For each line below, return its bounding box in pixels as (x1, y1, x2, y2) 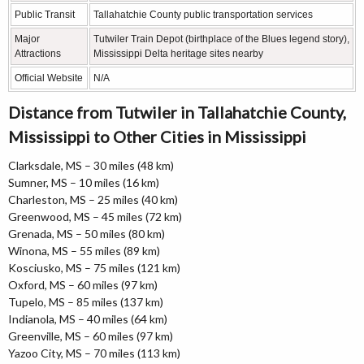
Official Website (15, 71, 83, 84)
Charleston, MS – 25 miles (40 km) (8, 192, 178, 206)
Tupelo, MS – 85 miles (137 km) (8, 294, 163, 309)
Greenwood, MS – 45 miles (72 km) (8, 209, 182, 223)
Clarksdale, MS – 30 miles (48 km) (8, 158, 174, 172)
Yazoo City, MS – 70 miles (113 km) (8, 345, 180, 360)
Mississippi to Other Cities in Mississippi (8, 126, 306, 146)
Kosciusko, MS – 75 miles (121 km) (8, 260, 180, 275)
